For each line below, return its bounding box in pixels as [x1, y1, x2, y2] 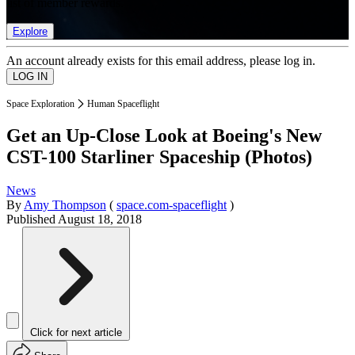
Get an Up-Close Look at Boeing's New [6, 125, 322, 147]
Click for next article [30, 326, 122, 339]
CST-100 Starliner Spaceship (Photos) [6, 147, 312, 168]
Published [6, 212, 58, 227]
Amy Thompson [24, 198, 106, 212]
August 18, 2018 [58, 212, 142, 227]
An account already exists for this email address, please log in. [6, 53, 315, 67]
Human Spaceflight [87, 97, 159, 109]
